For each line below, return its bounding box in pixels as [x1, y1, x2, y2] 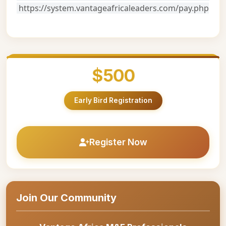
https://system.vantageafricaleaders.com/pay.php [17, 3, 209, 14]
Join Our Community [16, 192, 117, 204]
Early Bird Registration [74, 96, 152, 104]
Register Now [89, 137, 147, 147]
